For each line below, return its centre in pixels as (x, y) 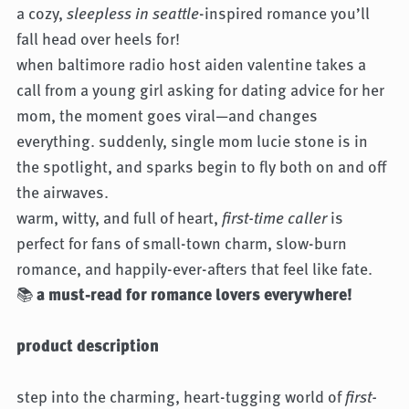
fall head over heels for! (98, 39)
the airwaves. (62, 192)
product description (87, 346)
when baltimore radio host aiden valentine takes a (191, 64)
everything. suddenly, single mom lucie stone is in (192, 141)
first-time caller (274, 218)
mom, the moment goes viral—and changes (167, 115)
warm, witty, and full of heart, (119, 218)
